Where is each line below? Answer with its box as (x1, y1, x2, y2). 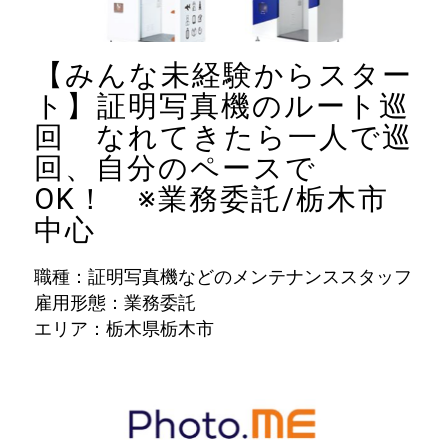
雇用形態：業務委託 (33, 291, 196, 313)
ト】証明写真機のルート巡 (33, 88, 410, 123)
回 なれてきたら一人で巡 (33, 119, 413, 154)
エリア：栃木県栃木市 (33, 317, 214, 339)
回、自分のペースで (33, 150, 317, 185)
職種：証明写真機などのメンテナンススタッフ (33, 265, 412, 287)
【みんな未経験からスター (33, 57, 413, 92)
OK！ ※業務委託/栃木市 (33, 181, 389, 216)
